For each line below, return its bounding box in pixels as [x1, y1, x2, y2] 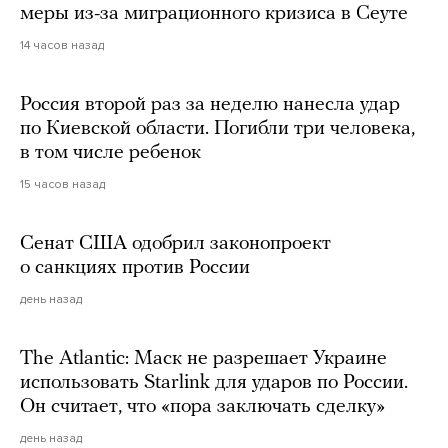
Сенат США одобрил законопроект [20, 233, 331, 254]
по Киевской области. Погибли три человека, [20, 118, 415, 139]
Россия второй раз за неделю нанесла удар [20, 94, 400, 115]
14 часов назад [20, 37, 104, 52]
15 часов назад [20, 176, 105, 191]
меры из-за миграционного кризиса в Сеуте [20, 3, 408, 24]
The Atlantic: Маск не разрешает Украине [20, 348, 387, 369]
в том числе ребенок [20, 142, 201, 163]
